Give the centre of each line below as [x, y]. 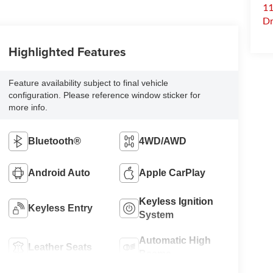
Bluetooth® [54, 141]
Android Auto [59, 173]
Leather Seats [60, 247]
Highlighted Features [67, 52]
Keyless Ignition [176, 202]
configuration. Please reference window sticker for [104, 95]
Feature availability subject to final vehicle [88, 83]
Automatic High [175, 241]
